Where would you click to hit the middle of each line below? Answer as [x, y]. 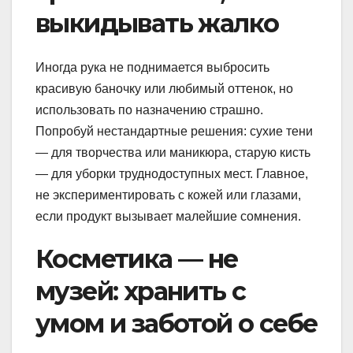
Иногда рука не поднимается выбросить [152, 68]
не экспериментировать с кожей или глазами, [168, 195]
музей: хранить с [141, 292]
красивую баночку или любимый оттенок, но [164, 89]
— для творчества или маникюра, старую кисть [173, 153]
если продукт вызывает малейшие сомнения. [168, 217]
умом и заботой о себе [176, 324]
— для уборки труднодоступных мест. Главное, [172, 174]
